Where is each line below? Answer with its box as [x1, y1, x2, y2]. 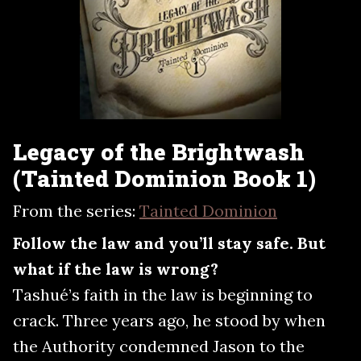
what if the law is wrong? [13, 258, 218, 279]
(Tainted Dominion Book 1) [13, 163, 316, 193]
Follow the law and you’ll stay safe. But [13, 232, 326, 253]
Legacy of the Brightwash [13, 136, 305, 167]
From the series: [13, 200, 139, 221]
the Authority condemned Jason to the [13, 335, 305, 356]
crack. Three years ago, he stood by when [13, 309, 326, 330]
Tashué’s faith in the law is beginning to [13, 284, 313, 305]
